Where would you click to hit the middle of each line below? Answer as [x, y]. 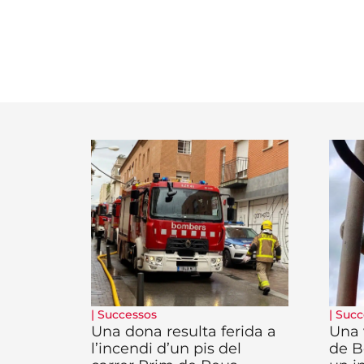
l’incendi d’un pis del [166, 349]
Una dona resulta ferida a [184, 332]
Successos [127, 315]
